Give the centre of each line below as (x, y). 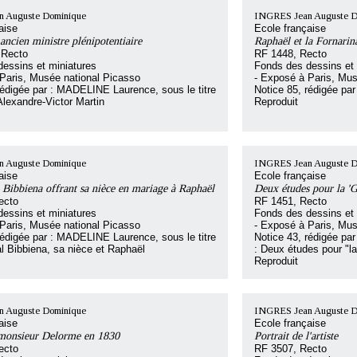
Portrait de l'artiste (296, 335)
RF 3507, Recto (290, 349)
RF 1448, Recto (290, 54)
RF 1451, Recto (290, 201)
